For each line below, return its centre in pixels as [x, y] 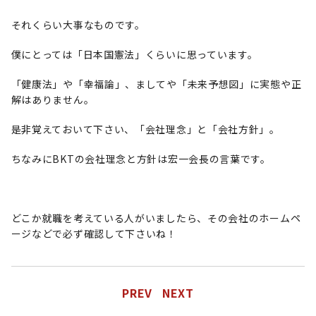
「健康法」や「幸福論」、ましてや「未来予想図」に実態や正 [156, 84]
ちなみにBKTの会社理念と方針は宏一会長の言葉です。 [141, 159]
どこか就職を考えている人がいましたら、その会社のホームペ [156, 218]
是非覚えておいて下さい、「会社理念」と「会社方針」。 [145, 129]
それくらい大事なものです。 [78, 25]
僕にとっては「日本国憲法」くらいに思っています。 [134, 54]
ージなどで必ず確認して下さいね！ [94, 233]
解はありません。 [53, 99]
